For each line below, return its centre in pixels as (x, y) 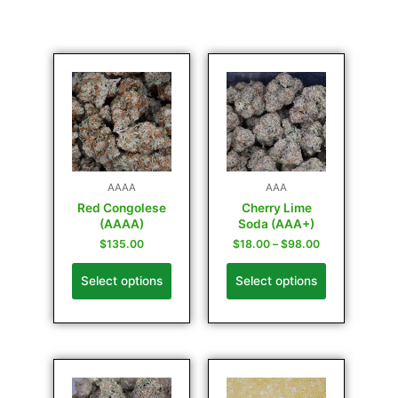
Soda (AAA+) (276, 223)
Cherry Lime (276, 207)
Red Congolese (122, 207)
